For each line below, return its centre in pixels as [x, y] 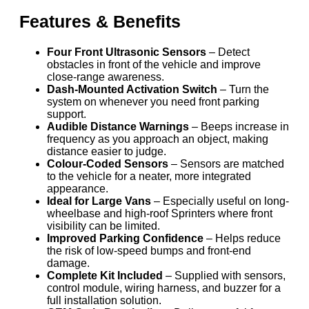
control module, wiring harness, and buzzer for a [164, 288]
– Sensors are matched [226, 163]
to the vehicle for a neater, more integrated [149, 176]
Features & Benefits [100, 22]
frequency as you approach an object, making [158, 139]
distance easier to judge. [107, 151]
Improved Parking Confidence [125, 238]
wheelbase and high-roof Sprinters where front [160, 213]
